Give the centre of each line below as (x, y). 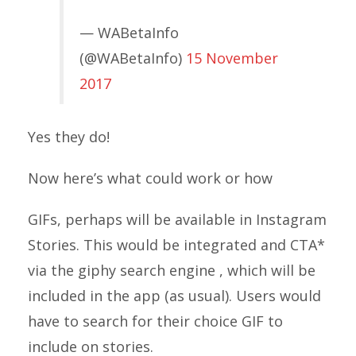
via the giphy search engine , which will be (172, 270)
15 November (232, 58)
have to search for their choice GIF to (155, 321)
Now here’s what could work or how (150, 178)
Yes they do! (69, 137)
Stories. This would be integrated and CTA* (176, 245)
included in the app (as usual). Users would (174, 296)
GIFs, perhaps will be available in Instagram (177, 219)
